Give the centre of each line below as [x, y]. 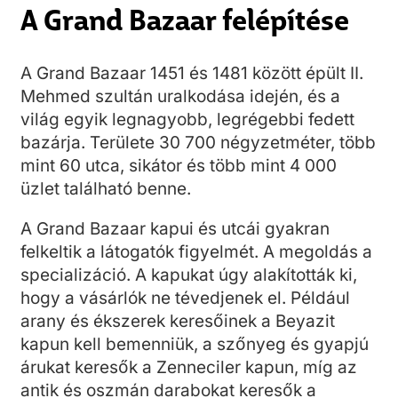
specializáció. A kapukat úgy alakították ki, [189, 275]
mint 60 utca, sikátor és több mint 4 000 [179, 166]
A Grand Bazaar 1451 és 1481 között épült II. [192, 73]
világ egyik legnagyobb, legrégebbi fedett [187, 119]
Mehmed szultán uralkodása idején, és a [180, 96]
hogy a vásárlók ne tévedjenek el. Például [185, 298]
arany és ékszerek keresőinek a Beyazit [178, 321]
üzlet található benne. [106, 189]
